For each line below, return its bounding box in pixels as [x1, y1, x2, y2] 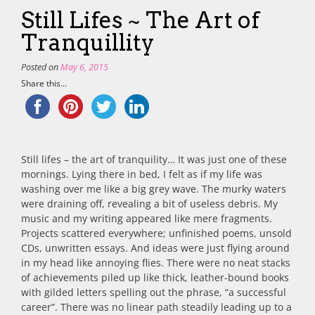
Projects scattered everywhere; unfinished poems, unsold [21, 226, 292, 240]
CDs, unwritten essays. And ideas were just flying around [21, 241, 290, 255]
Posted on [21, 61, 60, 74]
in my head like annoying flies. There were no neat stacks [21, 256, 290, 270]
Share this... [21, 77, 67, 90]
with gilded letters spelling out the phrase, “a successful [21, 285, 286, 300]
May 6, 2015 [60, 61, 108, 74]
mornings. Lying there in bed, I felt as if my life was [21, 167, 262, 181]
